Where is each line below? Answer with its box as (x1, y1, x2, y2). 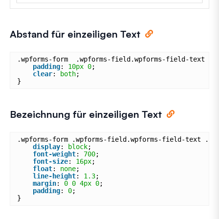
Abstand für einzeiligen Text (10, 27, 140, 40)
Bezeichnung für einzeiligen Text (10, 108, 162, 120)
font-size (33, 157, 68, 165)
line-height (33, 172, 76, 180)
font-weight (33, 150, 76, 158)
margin (33, 179, 56, 187)
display (33, 142, 60, 151)
